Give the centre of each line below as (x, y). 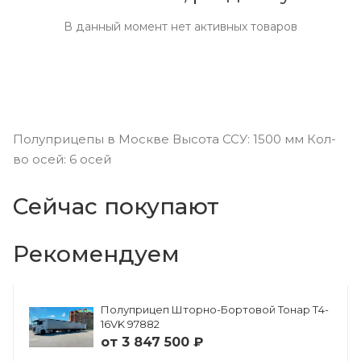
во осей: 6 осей (62, 159)
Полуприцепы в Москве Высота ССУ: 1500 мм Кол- (174, 139)
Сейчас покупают (116, 206)
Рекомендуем (96, 254)
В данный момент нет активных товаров (180, 27)
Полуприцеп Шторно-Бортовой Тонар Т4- (215, 309)
